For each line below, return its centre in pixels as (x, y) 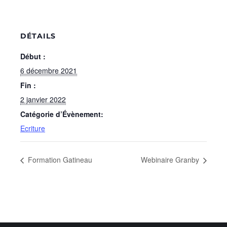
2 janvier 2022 (43, 99)
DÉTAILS (38, 36)
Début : (33, 56)
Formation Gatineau (59, 160)
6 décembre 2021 (49, 70)
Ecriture (33, 128)
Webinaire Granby (171, 160)
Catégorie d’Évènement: (62, 114)
